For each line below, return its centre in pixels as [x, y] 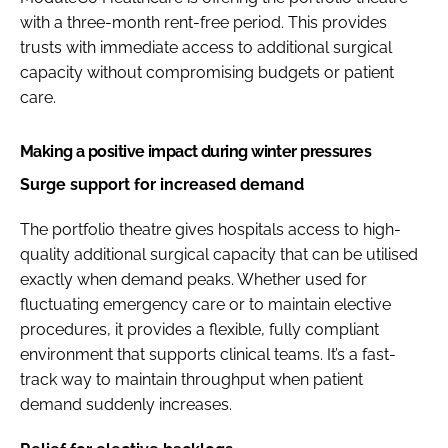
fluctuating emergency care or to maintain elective [205, 304]
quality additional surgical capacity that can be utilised [219, 254]
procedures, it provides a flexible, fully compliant [199, 329]
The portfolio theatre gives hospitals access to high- [210, 229]
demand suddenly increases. [126, 404]
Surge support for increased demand [162, 184]
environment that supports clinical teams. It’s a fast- [208, 354]
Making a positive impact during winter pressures [196, 151]
